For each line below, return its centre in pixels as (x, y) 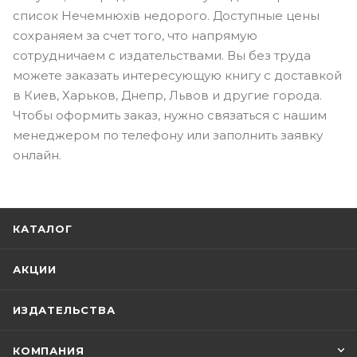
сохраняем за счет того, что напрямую (135, 35)
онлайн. (37, 155)
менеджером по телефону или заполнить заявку (168, 135)
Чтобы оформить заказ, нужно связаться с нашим (170, 115)
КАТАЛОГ (43, 229)
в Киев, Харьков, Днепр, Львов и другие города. (167, 95)
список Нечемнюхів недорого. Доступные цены (166, 15)
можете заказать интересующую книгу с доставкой (177, 75)
